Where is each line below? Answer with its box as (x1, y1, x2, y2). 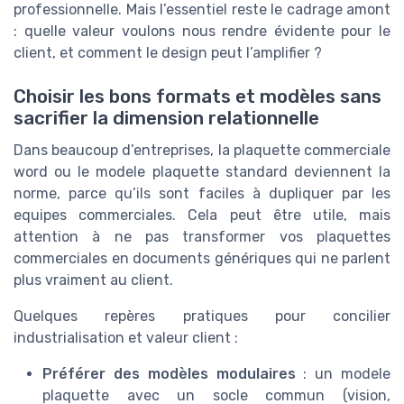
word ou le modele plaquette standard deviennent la (14, 163, 390, 181)
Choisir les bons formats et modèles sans (14, 86, 381, 108)
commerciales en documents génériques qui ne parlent (14, 250, 390, 268)
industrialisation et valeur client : (14, 329, 238, 347)
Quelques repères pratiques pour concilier (14, 308, 390, 326)
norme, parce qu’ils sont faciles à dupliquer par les (14, 185, 390, 203)
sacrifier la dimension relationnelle (14, 107, 319, 130)
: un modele (295, 365, 390, 383)
